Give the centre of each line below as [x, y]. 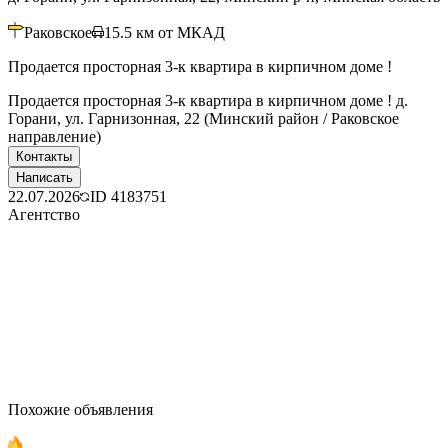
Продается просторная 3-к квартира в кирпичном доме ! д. [208, 100]
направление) [54, 136]
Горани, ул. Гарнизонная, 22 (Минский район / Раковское [203, 118]
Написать [44, 177]
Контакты [44, 156]
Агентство [44, 214]
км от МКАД [180, 32]
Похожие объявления [80, 409]
